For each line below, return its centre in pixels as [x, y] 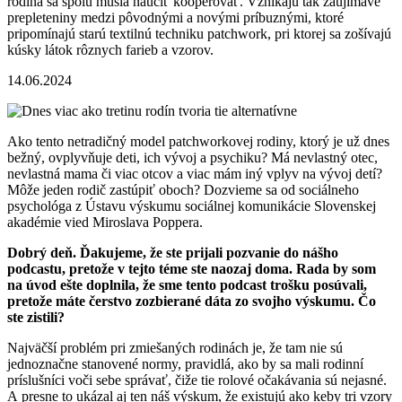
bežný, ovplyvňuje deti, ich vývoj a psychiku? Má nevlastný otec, [192, 157]
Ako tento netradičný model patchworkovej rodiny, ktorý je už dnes [198, 141]
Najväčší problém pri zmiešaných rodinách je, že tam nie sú [175, 347]
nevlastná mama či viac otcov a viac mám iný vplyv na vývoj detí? [195, 173]
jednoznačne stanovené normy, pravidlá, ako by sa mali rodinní [185, 363]
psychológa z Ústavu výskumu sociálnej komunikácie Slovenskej [192, 205]
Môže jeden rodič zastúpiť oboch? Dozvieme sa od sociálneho [183, 189]
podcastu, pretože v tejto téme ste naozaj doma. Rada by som [192, 268]
